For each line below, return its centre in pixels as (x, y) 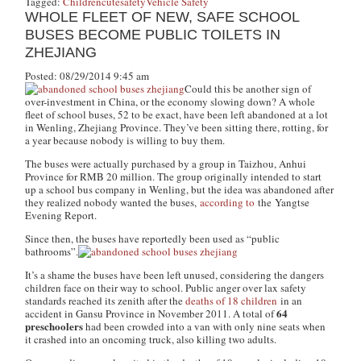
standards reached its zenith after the (106, 301)
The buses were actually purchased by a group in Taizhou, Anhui (166, 164)
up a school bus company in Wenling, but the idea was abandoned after (180, 189)
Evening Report (60, 215)
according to (228, 202)
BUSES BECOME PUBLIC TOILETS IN (153, 35)
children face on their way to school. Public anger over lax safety (166, 288)
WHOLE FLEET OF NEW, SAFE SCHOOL (163, 17)
